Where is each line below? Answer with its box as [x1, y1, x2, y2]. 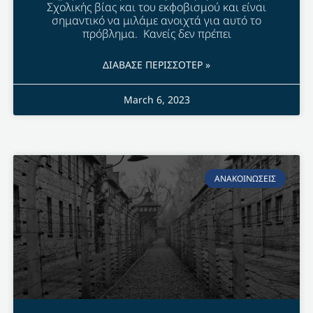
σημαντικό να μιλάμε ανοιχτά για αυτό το [52, 13, 261, 29]
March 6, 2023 [123, 93, 190, 107]
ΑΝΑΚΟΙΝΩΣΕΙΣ [214, 172, 277, 184]
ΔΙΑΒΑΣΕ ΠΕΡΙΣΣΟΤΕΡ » [103, 58, 210, 72]
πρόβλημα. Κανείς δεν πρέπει [82, 26, 231, 42]
